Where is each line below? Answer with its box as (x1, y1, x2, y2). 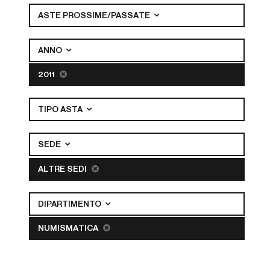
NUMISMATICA (37, 224, 100, 233)
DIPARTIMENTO (37, 199, 103, 209)
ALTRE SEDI (37, 165, 89, 174)
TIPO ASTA (37, 105, 84, 114)
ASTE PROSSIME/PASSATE (37, 11, 152, 20)
